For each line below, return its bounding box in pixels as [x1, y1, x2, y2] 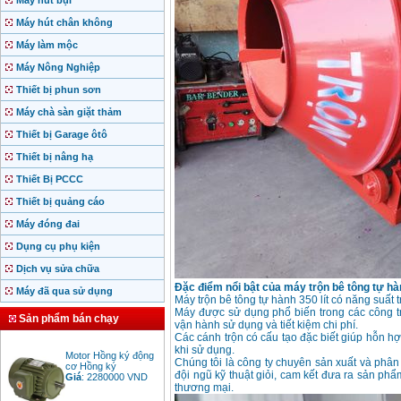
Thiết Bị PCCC [16, 174, 83, 185]
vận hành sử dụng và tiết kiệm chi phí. [175, 319, 361, 332]
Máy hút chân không [16, 17, 113, 29]
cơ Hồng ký [65, 347, 116, 359]
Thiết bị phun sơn [16, 84, 101, 96]
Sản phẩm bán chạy [19, 312, 119, 326]
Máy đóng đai [16, 218, 80, 230]
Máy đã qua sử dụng [16, 286, 113, 297]
